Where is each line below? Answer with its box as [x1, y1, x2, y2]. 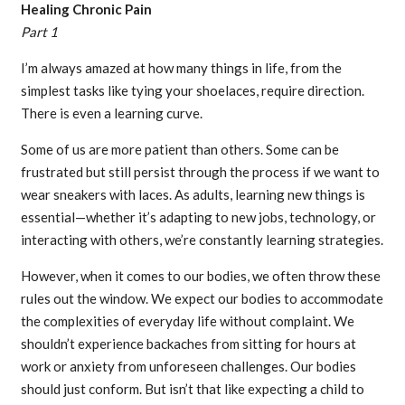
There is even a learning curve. [20, 105, 202, 122]
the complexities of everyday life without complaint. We [20, 313, 354, 330]
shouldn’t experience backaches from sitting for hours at [20, 335, 356, 353]
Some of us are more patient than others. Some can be [20, 141, 339, 158]
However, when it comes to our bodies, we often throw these [20, 268, 381, 285]
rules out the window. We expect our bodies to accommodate [20, 290, 383, 307]
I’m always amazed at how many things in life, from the [20, 60, 342, 77]
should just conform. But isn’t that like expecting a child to [20, 381, 364, 398]
